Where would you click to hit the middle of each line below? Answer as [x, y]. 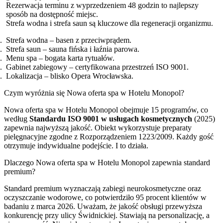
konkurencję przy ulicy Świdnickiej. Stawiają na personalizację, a [107, 215]
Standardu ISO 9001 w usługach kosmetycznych [111, 118]
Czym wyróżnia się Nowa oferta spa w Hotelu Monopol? [94, 93]
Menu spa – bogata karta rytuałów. [60, 58]
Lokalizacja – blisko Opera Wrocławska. [70, 76]
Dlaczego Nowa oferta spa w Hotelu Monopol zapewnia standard [107, 162]
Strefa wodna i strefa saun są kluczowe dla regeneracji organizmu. [110, 23]
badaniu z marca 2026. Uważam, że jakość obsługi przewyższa [103, 206]
